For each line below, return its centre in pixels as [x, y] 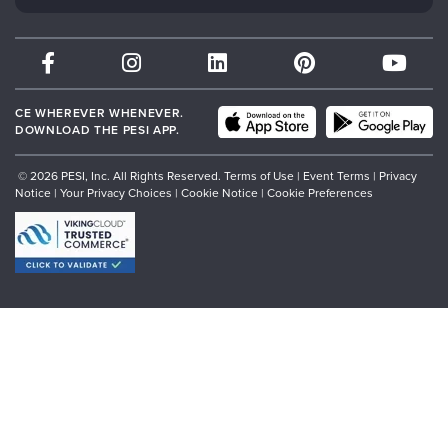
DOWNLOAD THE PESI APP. [97, 130]
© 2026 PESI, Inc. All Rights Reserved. [119, 176]
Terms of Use [259, 176]
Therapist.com [63, 38]
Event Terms [336, 176]
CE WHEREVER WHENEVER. [99, 113]
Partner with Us [66, 74]
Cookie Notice [219, 193]
